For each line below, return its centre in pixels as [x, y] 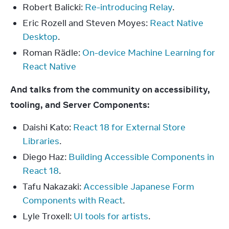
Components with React [73, 200]
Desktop [40, 37]
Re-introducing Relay [129, 7]
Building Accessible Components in [141, 157]
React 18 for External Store [129, 127]
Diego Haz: [45, 157]
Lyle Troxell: [48, 216]
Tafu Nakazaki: [53, 186]
